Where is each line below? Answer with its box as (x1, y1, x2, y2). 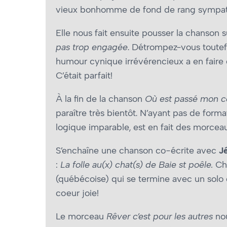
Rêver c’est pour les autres (106, 211, 213, 222)
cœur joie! (56, 187, 99, 199)
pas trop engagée (56, 42, 128, 53)
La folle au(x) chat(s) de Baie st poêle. (60, 159, 213, 171)
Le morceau (56, 211, 106, 222)
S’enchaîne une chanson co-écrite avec (56, 145, 219, 157)
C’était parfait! (56, 70, 112, 82)
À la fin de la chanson (56, 93, 145, 105)
